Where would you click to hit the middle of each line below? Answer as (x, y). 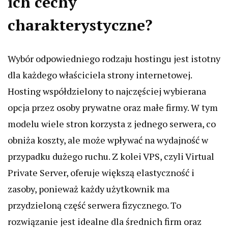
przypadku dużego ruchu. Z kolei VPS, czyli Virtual (111, 156)
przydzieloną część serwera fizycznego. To (94, 205)
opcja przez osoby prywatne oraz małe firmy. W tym (113, 107)
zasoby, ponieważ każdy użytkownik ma (89, 189)
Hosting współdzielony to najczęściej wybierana (107, 91)
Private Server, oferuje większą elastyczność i (101, 173)
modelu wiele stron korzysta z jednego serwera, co (112, 124)
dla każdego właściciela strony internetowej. (100, 75)
